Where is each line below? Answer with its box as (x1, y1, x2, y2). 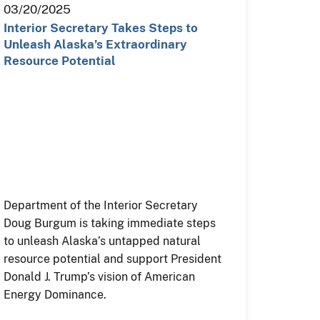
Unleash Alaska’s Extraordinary (4, 36, 188, 51)
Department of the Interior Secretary (4, 198, 199, 212)
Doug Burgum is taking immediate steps (4, 216, 216, 230)
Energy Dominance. (4, 287, 107, 301)
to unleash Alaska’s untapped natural (4, 234, 201, 248)
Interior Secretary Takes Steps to (4, 20, 199, 35)
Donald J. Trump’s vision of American (4, 269, 196, 284)
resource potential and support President (4, 251, 222, 266)
